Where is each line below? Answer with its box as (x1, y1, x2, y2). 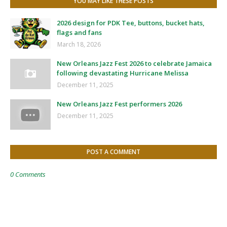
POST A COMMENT (87, 147, 140, 156)
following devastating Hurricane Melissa (57, 68, 188, 78)
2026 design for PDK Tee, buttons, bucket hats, (57, 18, 205, 27)
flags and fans (57, 28, 102, 37)
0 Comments (10, 170, 46, 179)
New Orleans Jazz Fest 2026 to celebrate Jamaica (57, 59, 212, 68)
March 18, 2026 (57, 40, 101, 49)
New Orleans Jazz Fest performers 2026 (57, 99, 182, 108)
